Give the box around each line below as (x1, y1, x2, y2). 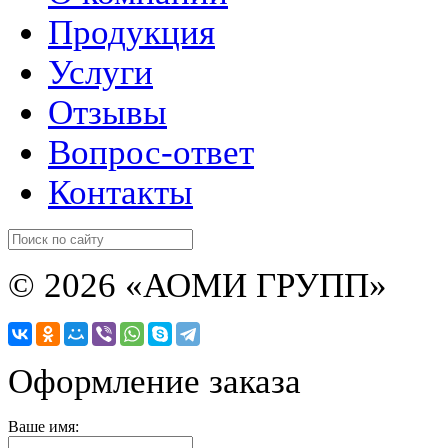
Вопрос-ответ (48, 132, 254, 172)
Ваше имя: (8, 417, 79, 435)
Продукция (48, 12, 215, 52)
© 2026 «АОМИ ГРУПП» (8, 265, 387, 305)
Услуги (48, 52, 153, 92)
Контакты (48, 172, 193, 212)
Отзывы (48, 92, 167, 132)
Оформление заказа (8, 361, 301, 401)
